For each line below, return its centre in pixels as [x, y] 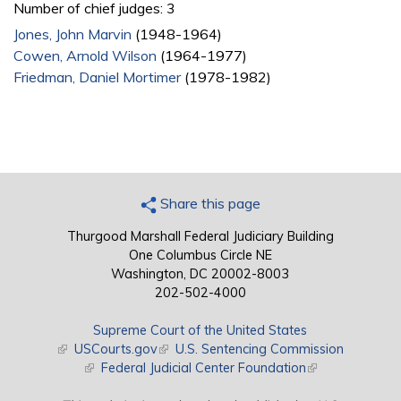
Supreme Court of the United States [200, 331]
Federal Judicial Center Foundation [204, 368]
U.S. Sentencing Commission [260, 350]
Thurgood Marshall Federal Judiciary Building [200, 237]
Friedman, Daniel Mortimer [97, 77]
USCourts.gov [116, 350]
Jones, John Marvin [73, 34]
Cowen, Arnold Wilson [85, 56]
